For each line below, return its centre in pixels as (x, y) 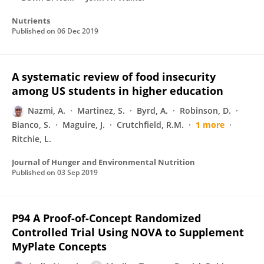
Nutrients (31, 21)
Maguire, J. (84, 125)
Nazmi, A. (47, 110)
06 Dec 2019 (78, 31)
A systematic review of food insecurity (114, 77)
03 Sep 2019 (77, 172)
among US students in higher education (118, 91)
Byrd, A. (152, 110)
